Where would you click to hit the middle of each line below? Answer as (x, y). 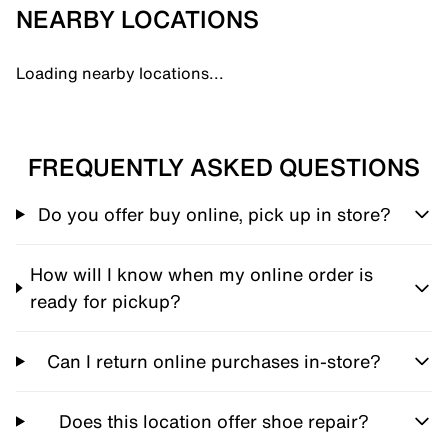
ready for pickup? (106, 300)
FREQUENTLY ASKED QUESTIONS (224, 166)
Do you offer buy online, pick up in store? (214, 213)
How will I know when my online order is (202, 273)
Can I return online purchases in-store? (214, 360)
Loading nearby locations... (120, 72)
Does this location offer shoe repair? (214, 420)
